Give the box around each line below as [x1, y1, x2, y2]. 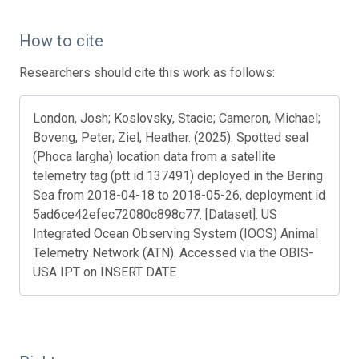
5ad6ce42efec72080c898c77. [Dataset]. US [33, 206, 277, 222]
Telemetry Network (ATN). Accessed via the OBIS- [33, 244, 313, 260]
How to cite [19, 30, 103, 50]
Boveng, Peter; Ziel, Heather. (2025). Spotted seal [33, 129, 309, 145]
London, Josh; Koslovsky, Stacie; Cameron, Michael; [33, 110, 321, 126]
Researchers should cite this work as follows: [19, 64, 275, 80]
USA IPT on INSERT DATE [33, 264, 176, 280]
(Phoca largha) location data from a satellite [33, 148, 276, 164]
